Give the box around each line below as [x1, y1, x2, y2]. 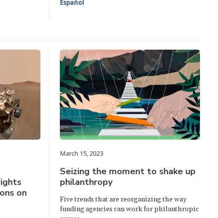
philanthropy [60, 176, 113, 188]
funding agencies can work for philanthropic [60, 205, 200, 214]
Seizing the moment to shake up [60, 165, 196, 177]
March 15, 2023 [60, 149, 104, 158]
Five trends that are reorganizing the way [60, 195, 187, 204]
